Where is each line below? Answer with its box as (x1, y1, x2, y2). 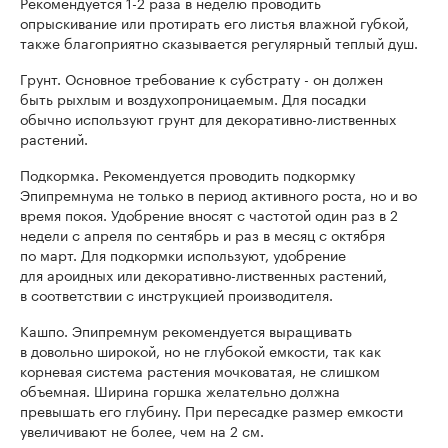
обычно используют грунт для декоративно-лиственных (20, 106, 396, 129)
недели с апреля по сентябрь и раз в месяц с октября (20, 222, 385, 245)
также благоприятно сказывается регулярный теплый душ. (20, 30, 418, 53)
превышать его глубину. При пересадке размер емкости (20, 398, 403, 421)
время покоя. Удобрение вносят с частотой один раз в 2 (20, 202, 398, 225)
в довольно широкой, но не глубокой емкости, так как (20, 338, 381, 361)
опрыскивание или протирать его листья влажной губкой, (20, 10, 409, 33)
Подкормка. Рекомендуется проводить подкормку (20, 162, 355, 185)
